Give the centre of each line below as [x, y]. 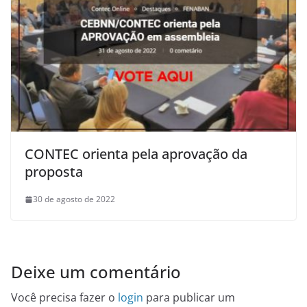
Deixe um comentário [96, 272]
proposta [54, 172]
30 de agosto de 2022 [74, 199]
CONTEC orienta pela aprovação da [136, 154]
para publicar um [189, 298]
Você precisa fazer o [64, 298]
